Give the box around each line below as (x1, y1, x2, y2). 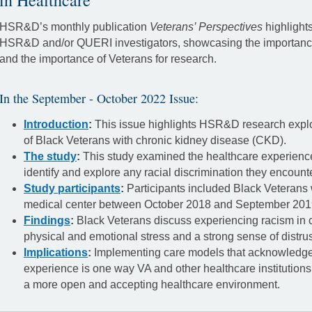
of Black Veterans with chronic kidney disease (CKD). (24, 134, 286, 146)
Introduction (24, 118, 88, 130)
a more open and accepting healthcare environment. (24, 278, 280, 290)
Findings (24, 214, 70, 226)
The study (24, 150, 77, 162)
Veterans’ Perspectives (150, 21, 263, 33)
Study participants (24, 182, 120, 194)
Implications (24, 246, 88, 258)
